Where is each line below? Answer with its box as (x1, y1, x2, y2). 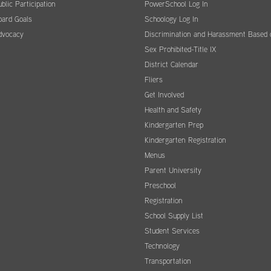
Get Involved (145, 89, 184, 101)
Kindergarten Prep (145, 119, 203, 131)
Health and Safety (145, 104, 201, 116)
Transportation (145, 255, 191, 267)
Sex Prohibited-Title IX (145, 44, 216, 56)
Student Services (145, 225, 200, 237)
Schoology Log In (145, 13, 198, 25)
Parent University (145, 165, 201, 177)
